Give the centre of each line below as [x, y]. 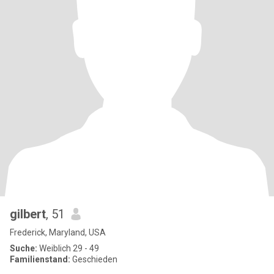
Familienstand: [40, 259]
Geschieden [94, 259]
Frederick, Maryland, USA [58, 232]
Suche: [24, 248]
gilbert [28, 214]
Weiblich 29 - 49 [68, 248]
